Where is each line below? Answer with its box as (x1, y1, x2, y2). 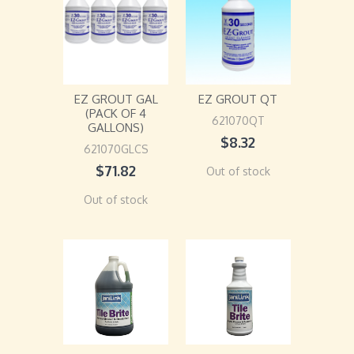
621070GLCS (83, 141, 149, 156)
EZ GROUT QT (198, 91, 278, 107)
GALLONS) (88, 119, 145, 135)
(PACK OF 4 (85, 105, 147, 121)
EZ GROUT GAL (73, 91, 158, 107)
